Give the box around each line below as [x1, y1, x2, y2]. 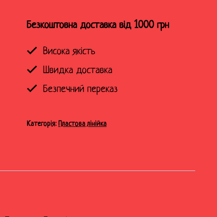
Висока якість [40, 46, 95, 58]
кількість [26, 3, 59, 15]
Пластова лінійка [58, 120, 107, 128]
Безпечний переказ [40, 84, 118, 95]
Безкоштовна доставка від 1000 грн [27, 20, 169, 31]
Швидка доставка [40, 65, 112, 77]
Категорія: [27, 120, 58, 128]
